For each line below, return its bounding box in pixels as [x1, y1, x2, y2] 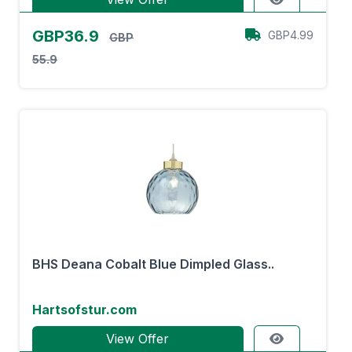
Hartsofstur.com [32, 302, 137, 317]
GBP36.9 [32, 27, 103, 46]
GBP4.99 [268, 28, 313, 42]
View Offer [106, 331, 170, 346]
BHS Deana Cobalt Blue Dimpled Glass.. [32, 256, 274, 272]
